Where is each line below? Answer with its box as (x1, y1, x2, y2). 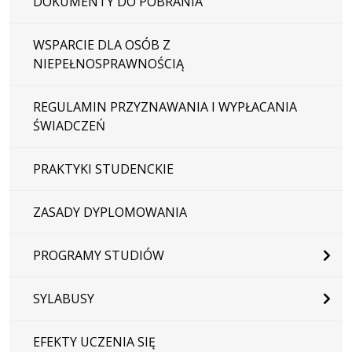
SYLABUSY (33, 289, 94, 307)
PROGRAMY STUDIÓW (33, 246, 164, 264)
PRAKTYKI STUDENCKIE (33, 159, 174, 178)
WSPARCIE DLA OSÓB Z (33, 35, 170, 53)
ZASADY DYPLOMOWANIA (33, 203, 187, 221)
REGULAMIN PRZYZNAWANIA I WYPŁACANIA (33, 97, 297, 115)
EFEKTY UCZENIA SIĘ (33, 332, 156, 350)
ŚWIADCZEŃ (33, 116, 105, 134)
